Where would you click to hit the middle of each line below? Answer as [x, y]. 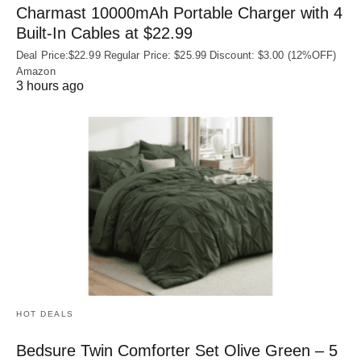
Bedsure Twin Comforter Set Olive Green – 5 [177, 350]
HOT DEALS [45, 313]
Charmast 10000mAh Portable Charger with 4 [179, 13]
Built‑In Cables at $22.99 [104, 33]
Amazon [36, 72]
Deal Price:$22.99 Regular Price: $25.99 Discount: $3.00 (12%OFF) [176, 56]
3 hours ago [50, 86]
